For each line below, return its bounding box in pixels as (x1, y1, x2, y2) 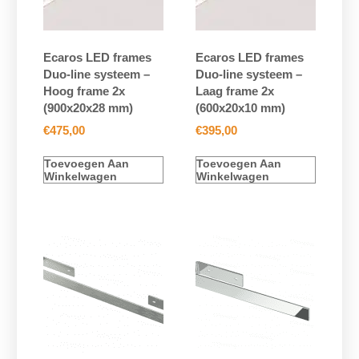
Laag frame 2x (196, 83, 274, 98)
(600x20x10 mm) (196, 100, 285, 115)
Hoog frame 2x (42, 83, 125, 98)
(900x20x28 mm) (42, 100, 133, 115)
